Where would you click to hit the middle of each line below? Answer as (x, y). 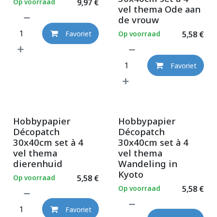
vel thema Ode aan (159, 9)
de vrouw (138, 19)
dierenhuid (38, 163)
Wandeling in (147, 163)
